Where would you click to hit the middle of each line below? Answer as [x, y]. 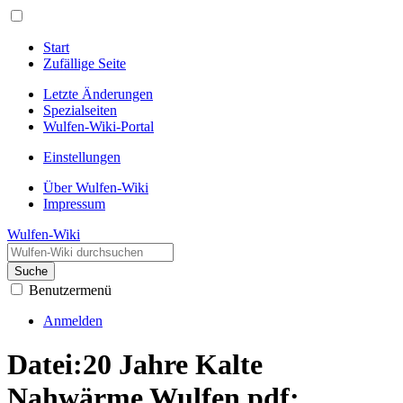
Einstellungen [82, 157]
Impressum [74, 204]
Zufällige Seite [85, 63]
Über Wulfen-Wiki [96, 188]
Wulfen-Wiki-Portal [99, 126]
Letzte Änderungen [98, 94]
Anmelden [73, 321]
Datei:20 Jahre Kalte [135, 365]
